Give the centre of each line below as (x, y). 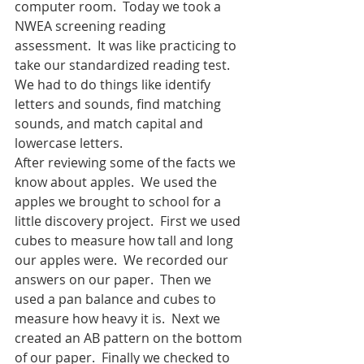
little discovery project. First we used (129, 221)
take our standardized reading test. (124, 65)
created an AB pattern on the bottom (130, 338)
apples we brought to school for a (119, 201)
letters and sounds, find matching (119, 104)
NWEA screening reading (92, 26)
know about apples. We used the (117, 182)
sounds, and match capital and (110, 123)
